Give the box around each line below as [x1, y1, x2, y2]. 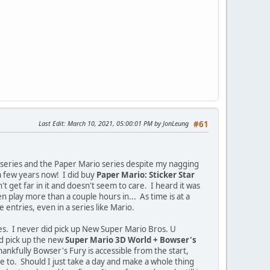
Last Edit [39, 118, 64, 128]
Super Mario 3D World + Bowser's [65, 234, 196, 245]
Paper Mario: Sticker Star [96, 169, 195, 180]
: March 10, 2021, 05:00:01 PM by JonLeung [64, 118, 189, 128]
